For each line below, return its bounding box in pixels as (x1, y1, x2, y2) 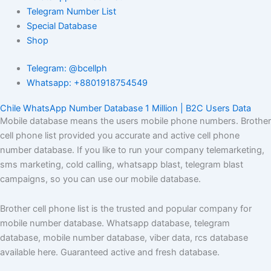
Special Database (26, 20, 97, 31)
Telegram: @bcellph (26, 62, 107, 74)
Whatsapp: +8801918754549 (26, 77, 148, 88)
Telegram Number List (26, 5, 116, 17)
